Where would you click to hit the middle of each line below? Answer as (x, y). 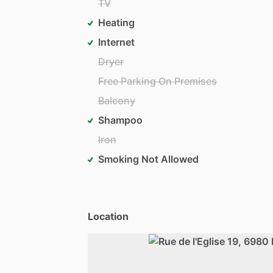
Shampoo (120, 120)
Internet (116, 42)
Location (108, 216)
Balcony (117, 100)
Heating (116, 22)
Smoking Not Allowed (148, 159)
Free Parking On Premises (158, 81)
